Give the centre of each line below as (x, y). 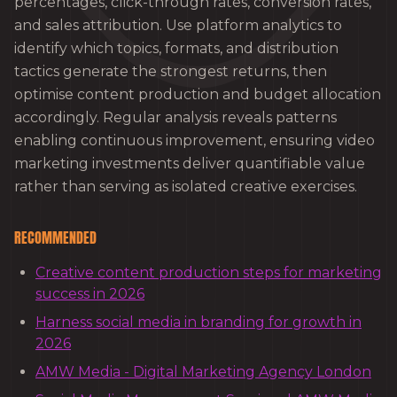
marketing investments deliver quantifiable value (190, 164)
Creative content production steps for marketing (209, 273)
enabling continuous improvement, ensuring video (195, 141)
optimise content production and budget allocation (198, 95)
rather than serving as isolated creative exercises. (186, 187)
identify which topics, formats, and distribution (176, 49)
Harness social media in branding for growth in (198, 323)
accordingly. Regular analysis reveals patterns (175, 118)
